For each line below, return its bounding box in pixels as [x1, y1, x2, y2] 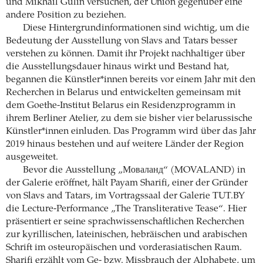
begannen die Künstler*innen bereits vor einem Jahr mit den [6, 75, 255, 85]
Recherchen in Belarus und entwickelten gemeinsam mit [6, 87, 241, 97]
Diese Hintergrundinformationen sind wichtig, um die [22, 23, 249, 33]
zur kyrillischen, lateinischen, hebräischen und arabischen [6, 230, 247, 240]
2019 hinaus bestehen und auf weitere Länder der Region [6, 139, 244, 149]
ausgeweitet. [6, 152, 58, 162]
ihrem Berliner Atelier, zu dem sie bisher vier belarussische [6, 113, 252, 123]
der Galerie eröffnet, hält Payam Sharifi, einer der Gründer [6, 178, 248, 188]
